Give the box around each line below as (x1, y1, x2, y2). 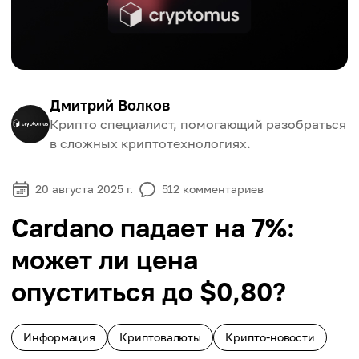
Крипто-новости (225, 330, 316, 344)
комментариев (183, 182, 264, 196)
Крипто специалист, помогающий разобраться (50, 116, 346, 132)
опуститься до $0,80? (11, 276, 286, 307)
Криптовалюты (119, 330, 202, 344)
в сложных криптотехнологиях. (50, 135, 251, 151)
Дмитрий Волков (50, 96, 170, 114)
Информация (23, 330, 96, 344)
